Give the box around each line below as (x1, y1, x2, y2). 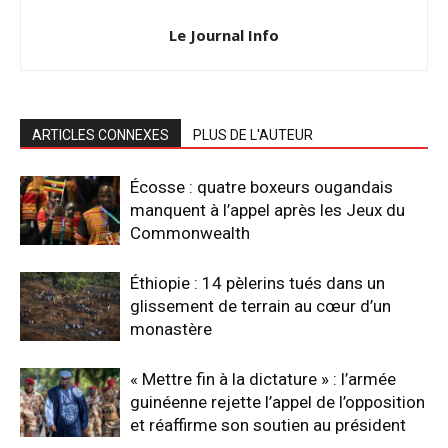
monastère (130, 318, 212, 339)
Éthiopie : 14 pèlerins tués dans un (130, 272, 385, 293)
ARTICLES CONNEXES (32, 126, 169, 143)
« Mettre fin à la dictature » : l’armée (130, 368, 396, 389)
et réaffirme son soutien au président (130, 414, 406, 435)
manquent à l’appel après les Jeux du (130, 199, 405, 220)
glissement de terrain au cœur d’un (130, 295, 391, 316)
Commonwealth (130, 222, 250, 243)
